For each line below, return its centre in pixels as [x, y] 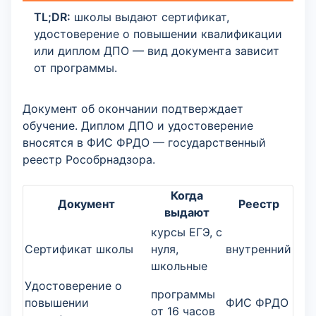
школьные [179, 266]
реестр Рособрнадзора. [89, 159]
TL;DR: [52, 17]
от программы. [75, 68]
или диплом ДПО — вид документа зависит [157, 51]
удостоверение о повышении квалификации [158, 34]
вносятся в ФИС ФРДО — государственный [144, 142]
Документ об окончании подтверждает [133, 109]
